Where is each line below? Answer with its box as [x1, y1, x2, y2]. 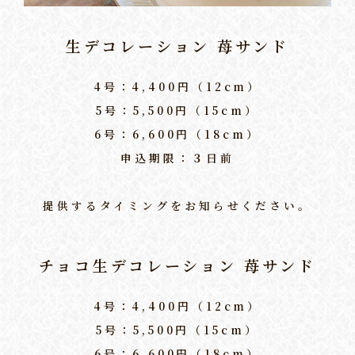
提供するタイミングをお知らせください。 [42, 197, 313, 214]
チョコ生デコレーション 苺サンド [39, 254, 316, 277]
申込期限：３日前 [120, 150, 235, 166]
